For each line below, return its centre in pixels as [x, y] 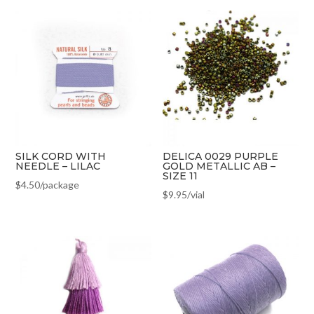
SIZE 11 [180, 176]
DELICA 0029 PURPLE [221, 156]
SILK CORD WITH [61, 156]
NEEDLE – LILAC [58, 166]
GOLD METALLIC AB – [219, 166]
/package [60, 184]
